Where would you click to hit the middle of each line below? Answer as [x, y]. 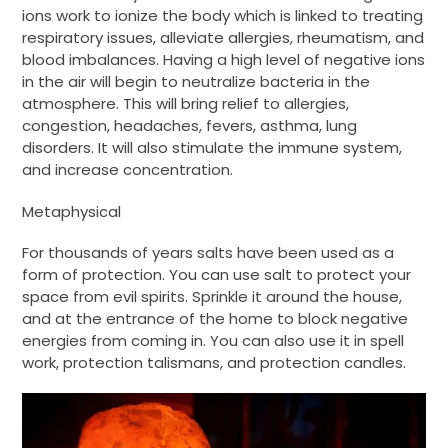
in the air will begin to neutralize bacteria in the [196, 82]
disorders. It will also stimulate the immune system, [212, 148]
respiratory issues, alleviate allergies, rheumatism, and [223, 38]
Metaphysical [73, 211]
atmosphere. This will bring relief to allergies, [185, 104]
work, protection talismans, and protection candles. [214, 362]
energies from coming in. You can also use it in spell [213, 340]
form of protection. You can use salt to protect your [216, 274]
